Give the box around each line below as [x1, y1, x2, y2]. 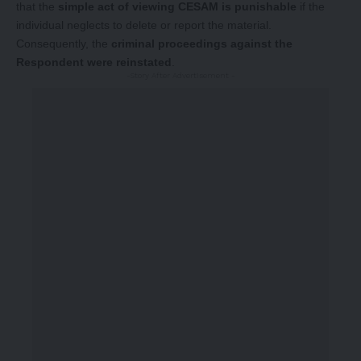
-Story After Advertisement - [126, 70, 235, 80]
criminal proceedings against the [111, 36, 293, 50]
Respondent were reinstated [16, 55, 172, 68]
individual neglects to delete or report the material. [16, 18, 272, 31]
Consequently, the [16, 36, 111, 50]
